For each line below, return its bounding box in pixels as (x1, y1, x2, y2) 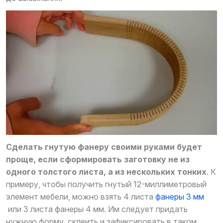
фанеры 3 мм (155, 192, 204, 202)
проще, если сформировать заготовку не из (6, 154, 190, 165)
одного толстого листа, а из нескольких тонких (6, 167, 207, 177)
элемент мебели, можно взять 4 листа (6, 192, 155, 202)
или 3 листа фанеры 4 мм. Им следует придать (6, 204, 188, 215)
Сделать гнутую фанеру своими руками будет (6, 142, 202, 152)
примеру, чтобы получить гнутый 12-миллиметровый (6, 179, 207, 190)
